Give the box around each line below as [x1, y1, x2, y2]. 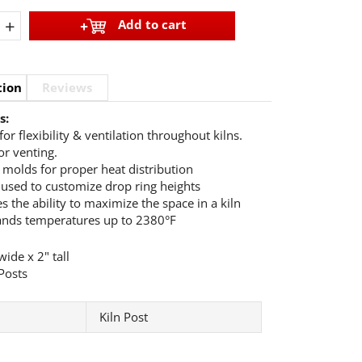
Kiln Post [99, 309, 148, 326]
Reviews [42, 79, 93, 96]
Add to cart [117, 16, 187, 32]
